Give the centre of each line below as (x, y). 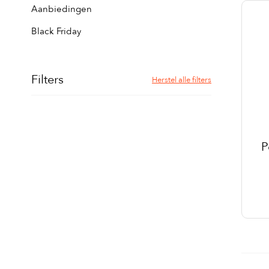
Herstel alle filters (182, 80)
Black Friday (56, 31)
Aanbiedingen (62, 9)
